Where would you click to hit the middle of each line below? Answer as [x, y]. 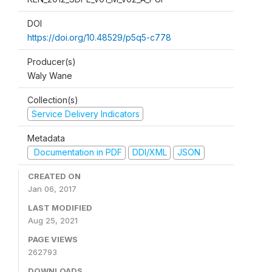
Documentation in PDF [76, 152]
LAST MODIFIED [60, 207]
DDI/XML [149, 152]
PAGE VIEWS [53, 239]
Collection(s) [53, 100]
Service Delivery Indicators [85, 114]
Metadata [46, 138]
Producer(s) [52, 61]
